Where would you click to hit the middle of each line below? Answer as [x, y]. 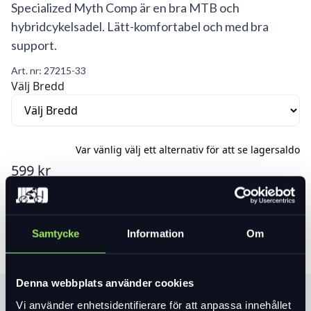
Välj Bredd [38, 86]
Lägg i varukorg [155, 198]
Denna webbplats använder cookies [105, 283]
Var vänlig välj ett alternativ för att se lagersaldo [188, 150]
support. [35, 45]
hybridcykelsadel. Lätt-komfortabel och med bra [140, 26]
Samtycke [56, 233]
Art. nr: [27, 70]
